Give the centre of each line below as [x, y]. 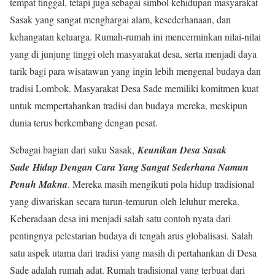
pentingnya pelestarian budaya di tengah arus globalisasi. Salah [131, 236]
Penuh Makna [39, 184]
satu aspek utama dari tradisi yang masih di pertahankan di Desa [133, 253]
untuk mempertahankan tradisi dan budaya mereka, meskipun [129, 106]
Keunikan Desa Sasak [182, 150]
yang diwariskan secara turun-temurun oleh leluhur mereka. [125, 201]
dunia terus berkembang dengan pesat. [84, 123]
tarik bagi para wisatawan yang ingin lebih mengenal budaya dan [135, 71]
